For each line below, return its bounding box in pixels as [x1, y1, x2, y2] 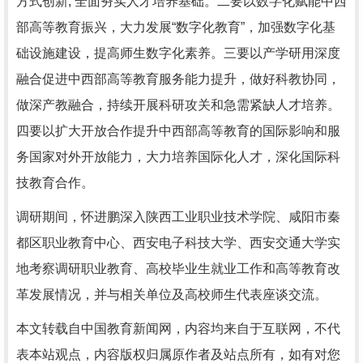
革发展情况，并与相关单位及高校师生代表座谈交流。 [16, 288, 327, 301]
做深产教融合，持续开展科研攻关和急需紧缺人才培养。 [16, 98, 340, 112]
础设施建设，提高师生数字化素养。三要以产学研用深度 [16, 46, 340, 60]
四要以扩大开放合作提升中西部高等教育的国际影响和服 [16, 124, 340, 138]
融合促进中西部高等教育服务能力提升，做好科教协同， [16, 72, 340, 86]
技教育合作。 [16, 176, 94, 190]
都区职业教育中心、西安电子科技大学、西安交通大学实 [16, 236, 340, 250]
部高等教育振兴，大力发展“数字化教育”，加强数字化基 [16, 20, 335, 34]
